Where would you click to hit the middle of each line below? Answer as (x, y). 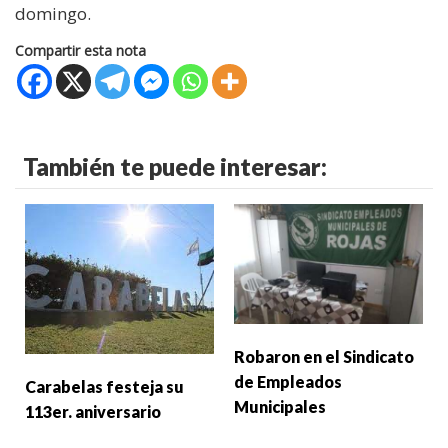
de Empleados (288, 381)
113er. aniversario (93, 412)
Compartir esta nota (80, 51)
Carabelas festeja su (104, 387)
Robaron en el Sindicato (324, 356)
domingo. (53, 14)
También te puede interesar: (175, 167)
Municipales (280, 406)
